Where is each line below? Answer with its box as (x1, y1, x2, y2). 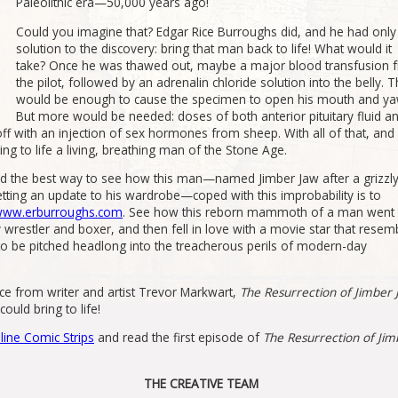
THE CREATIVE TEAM (144, 375, 259, 392)
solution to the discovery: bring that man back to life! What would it (15, 39, 392, 57)
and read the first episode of (94, 329, 263, 346)
